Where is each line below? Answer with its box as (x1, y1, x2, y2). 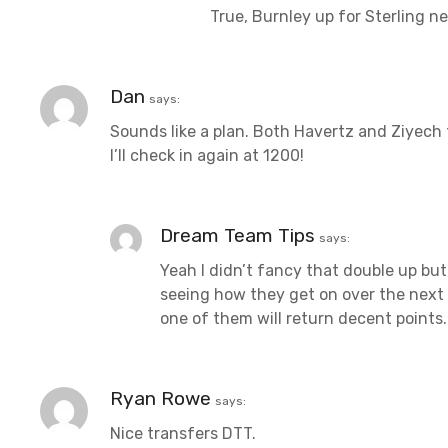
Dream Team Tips (160, 223, 315, 247)
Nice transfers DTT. (110, 423, 256, 443)
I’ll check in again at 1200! (110, 145, 304, 165)
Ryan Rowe (110, 386, 211, 410)
